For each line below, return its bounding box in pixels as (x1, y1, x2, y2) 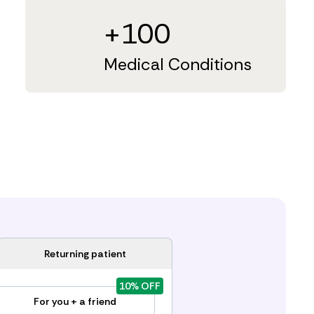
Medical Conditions (103, 53, 252, 75)
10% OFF (118, 280, 161, 292)
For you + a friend (34, 295, 116, 308)
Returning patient (43, 247, 126, 260)
